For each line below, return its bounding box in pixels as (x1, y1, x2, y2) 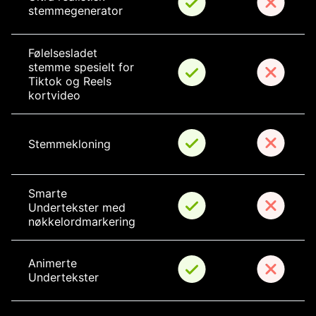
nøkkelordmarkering (28, 214, 135, 229)
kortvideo (28, 88, 80, 103)
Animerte (28, 256, 80, 271)
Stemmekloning (28, 137, 111, 152)
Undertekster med (28, 200, 129, 215)
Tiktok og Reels (28, 74, 115, 89)
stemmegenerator (28, 4, 123, 18)
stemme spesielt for (28, 60, 138, 75)
